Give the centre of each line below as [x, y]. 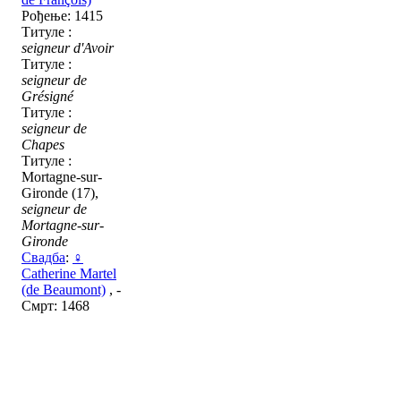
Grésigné [47, 96]
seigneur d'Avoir [68, 48]
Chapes [43, 145]
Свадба [43, 257]
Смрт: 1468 [55, 306]
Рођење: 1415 [62, 16]
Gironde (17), [60, 193]
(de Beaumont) [64, 290]
